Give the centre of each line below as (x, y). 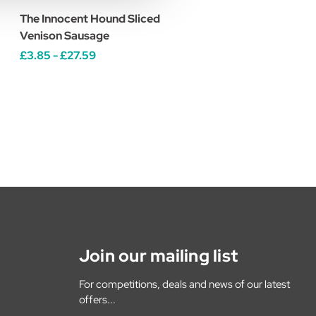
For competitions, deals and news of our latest (184, 284)
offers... (97, 299)
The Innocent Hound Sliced (90, 18)
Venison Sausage (65, 35)
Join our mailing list (158, 255)
